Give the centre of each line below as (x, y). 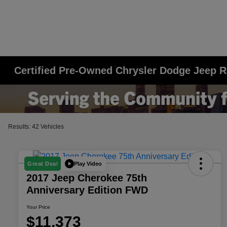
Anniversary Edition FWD (87, 190)
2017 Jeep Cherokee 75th (87, 178)
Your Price (38, 207)
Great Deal (43, 164)
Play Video (88, 163)
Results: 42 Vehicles (36, 127)
